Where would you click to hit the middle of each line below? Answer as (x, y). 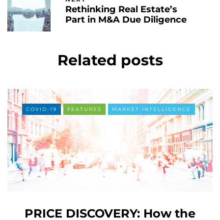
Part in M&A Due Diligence (126, 20)
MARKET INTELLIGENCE (151, 109)
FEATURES (84, 109)
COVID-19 (41, 109)
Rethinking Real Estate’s (121, 10)
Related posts (110, 60)
